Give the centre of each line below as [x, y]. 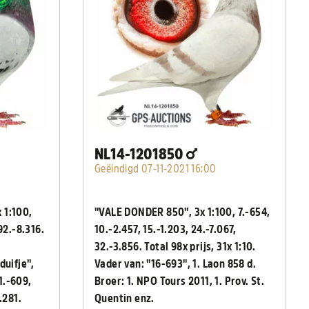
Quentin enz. [126, 299]
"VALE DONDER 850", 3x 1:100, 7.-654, [182, 213]
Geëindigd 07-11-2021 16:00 [156, 169]
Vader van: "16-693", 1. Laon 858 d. [176, 265]
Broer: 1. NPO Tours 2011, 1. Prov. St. [180, 282]
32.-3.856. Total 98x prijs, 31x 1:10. [177, 247]
